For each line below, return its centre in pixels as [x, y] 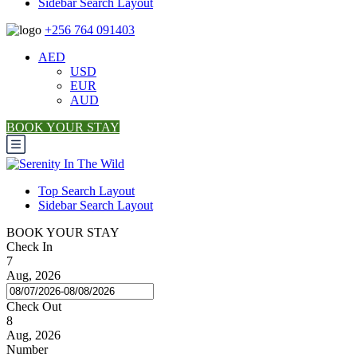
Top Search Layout [86, 191]
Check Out [34, 307]
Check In [29, 247]
